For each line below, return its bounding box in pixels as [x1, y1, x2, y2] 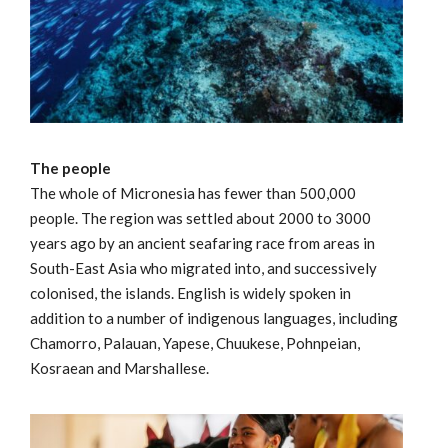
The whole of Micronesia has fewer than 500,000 [30, 183, 356, 202]
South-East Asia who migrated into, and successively [30, 258, 377, 277]
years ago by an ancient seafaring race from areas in [30, 233, 375, 252]
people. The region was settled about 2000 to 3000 [30, 208, 371, 227]
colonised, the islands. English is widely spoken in [30, 283, 351, 302]
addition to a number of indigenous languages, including [30, 308, 398, 327]
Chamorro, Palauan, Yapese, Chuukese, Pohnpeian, [30, 333, 360, 352]
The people [30, 158, 111, 177]
